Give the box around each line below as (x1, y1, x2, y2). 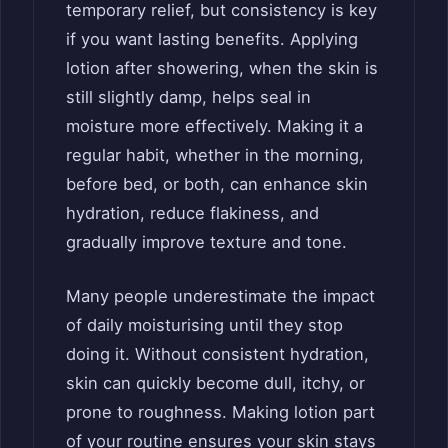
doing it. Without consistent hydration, (66, 343, 369, 364)
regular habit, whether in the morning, (66, 144, 364, 165)
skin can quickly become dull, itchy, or (66, 372, 365, 393)
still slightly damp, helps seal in (66, 86, 311, 107)
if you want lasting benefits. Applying (66, 28, 358, 49)
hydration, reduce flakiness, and (66, 202, 319, 223)
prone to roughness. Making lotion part (66, 401, 375, 422)
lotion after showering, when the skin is (66, 57, 378, 78)
